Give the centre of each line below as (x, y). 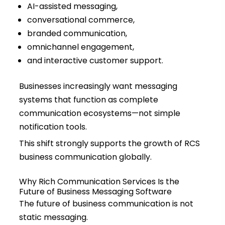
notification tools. (53, 127)
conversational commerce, (81, 20)
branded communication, (77, 34)
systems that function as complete (88, 100)
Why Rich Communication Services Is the (99, 182)
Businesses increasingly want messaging (98, 86)
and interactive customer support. (95, 61)
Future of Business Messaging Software (95, 192)
